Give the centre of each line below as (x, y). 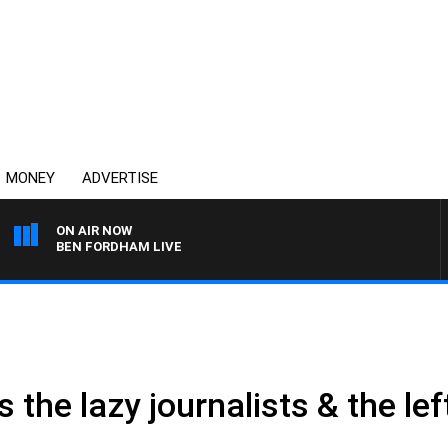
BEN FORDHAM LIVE (119, 246)
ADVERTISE (120, 178)
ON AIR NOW (94, 230)
